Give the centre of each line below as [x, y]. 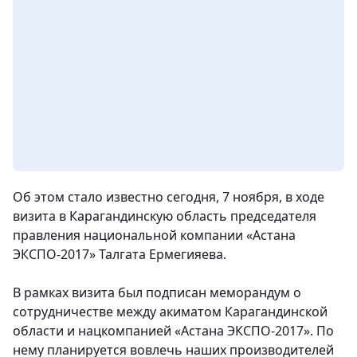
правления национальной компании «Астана [154, 235]
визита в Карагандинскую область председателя [165, 216]
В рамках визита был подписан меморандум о [157, 293]
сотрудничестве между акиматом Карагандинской [170, 312]
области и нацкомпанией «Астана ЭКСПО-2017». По [173, 331]
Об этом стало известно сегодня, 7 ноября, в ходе [169, 197]
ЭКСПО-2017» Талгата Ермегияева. [120, 255]
